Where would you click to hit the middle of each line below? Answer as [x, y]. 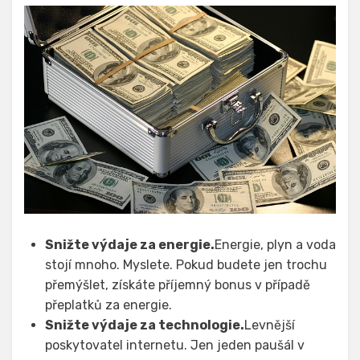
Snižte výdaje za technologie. [145, 325]
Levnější [270, 325]
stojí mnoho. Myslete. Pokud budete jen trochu [186, 264]
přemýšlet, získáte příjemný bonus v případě [178, 284]
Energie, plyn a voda [275, 244]
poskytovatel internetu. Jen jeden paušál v [175, 345]
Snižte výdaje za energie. [130, 244]
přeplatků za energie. [108, 305]
